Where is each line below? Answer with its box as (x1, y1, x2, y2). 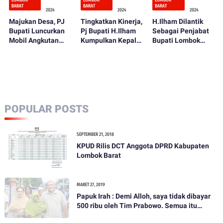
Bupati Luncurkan (8, 26, 65, 35)
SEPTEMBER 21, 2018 (76, 131, 114, 137)
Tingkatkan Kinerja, (80, 17, 142, 25)
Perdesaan (8, 45, 43, 54)
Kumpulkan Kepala (80, 36, 140, 44)
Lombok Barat (76, 151, 121, 159)
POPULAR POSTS (4, 103, 89, 115)
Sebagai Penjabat (152, 26, 210, 35)
